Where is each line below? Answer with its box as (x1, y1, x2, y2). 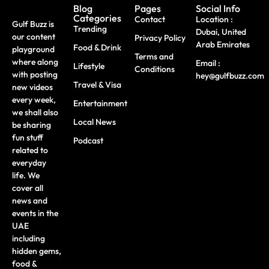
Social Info (196, 2, 240, 15)
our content (12, 31, 55, 43)
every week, (12, 94, 56, 106)
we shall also (12, 107, 58, 118)
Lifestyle (73, 61, 104, 72)
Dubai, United (196, 26, 246, 38)
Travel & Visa (73, 79, 121, 91)
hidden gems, (12, 246, 61, 257)
